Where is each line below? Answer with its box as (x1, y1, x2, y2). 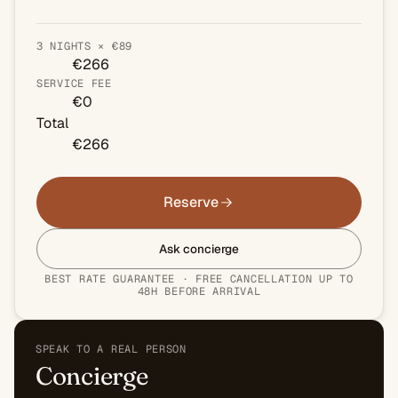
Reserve (163, 192, 219, 211)
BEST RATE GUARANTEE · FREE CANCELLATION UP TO (44, 271, 354, 286)
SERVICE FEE (36, 76, 112, 91)
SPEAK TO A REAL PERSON (36, 341, 187, 356)
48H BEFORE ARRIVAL (137, 283, 261, 298)
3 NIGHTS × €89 (36, 38, 133, 53)
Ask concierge (158, 240, 240, 257)
